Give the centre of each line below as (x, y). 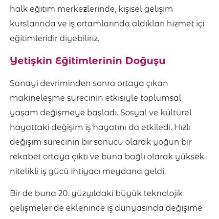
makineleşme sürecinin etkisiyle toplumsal (96, 98)
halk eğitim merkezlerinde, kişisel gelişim (91, 9)
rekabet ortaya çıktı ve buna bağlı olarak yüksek (107, 157)
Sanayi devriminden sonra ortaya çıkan (89, 84)
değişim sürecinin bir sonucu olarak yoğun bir (101, 142)
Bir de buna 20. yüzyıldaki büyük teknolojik (96, 194)
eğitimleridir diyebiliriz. (55, 39)
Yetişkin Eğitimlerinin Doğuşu (88, 61)
